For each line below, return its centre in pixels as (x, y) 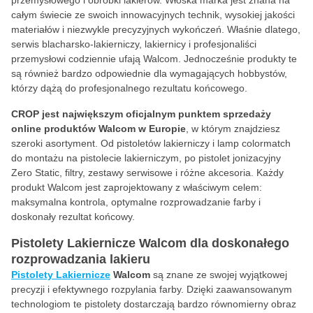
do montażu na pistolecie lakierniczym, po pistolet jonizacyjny (146, 158)
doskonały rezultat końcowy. (73, 217)
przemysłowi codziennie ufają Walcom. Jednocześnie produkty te (154, 59)
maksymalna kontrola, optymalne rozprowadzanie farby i (136, 202)
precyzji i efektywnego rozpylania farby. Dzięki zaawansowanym (152, 289)
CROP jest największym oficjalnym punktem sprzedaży (141, 114)
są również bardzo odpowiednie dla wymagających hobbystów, (149, 73)
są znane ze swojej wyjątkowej (220, 275)
